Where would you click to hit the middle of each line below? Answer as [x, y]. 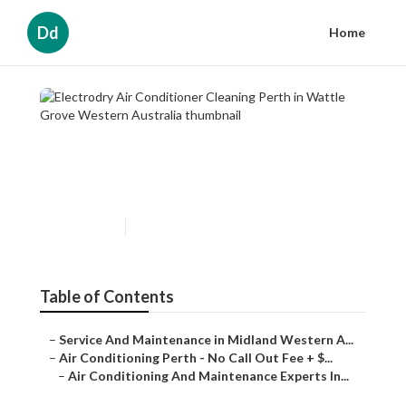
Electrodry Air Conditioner [185, 130]
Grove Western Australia [177, 188]
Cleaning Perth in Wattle [175, 159]
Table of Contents [107, 297]
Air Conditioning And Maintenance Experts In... [208, 376]
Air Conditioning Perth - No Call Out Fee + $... [196, 358]
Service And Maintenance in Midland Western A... [206, 340]
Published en [85, 227]
